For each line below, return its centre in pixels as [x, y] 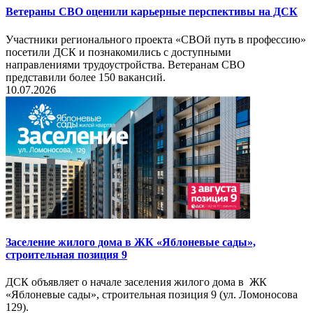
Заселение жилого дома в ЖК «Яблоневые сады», [131, 242]
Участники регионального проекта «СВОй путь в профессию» [156, 39]
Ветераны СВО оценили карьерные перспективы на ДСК [152, 12]
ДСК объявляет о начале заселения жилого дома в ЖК [136, 282]
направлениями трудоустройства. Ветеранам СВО [125, 64]
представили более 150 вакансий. [86, 77]
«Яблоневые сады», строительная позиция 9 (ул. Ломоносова [152, 295]
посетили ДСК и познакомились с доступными [118, 52]
